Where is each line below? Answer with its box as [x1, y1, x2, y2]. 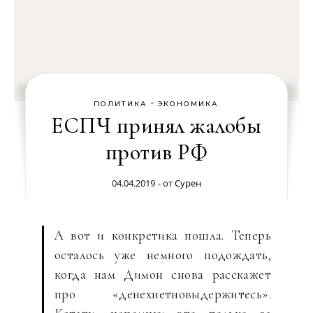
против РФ [105, 138, 208, 166]
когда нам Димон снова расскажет [54, 266, 271, 282]
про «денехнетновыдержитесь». [54, 286, 271, 302]
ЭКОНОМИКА [157, 99, 219, 108]
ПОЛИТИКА [94, 99, 148, 108]
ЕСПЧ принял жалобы [51, 112, 262, 139]
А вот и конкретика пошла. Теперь [54, 227, 271, 243]
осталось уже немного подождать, [54, 247, 271, 263]
